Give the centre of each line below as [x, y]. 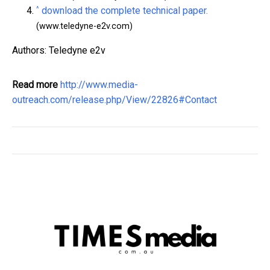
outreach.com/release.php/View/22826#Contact [115, 100]
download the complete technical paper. [125, 11]
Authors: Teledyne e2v [59, 51]
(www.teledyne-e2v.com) [84, 27]
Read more [35, 85]
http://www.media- [99, 85]
